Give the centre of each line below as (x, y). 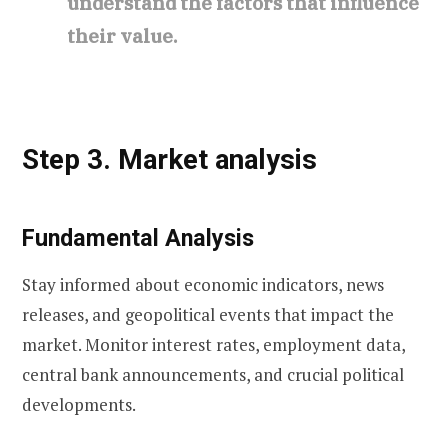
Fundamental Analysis (138, 238)
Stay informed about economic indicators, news (203, 284)
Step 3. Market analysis (169, 160)
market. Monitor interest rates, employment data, (213, 344)
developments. (79, 404)
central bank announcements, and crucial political (213, 374)
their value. (122, 35)
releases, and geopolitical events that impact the (208, 314)
